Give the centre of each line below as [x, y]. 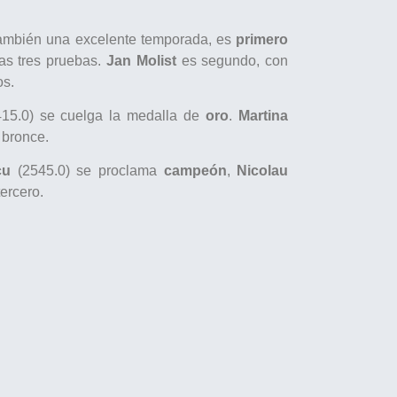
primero [262, 39]
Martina [264, 116]
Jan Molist [141, 60]
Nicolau [263, 171]
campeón [195, 171]
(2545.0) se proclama [90, 171]
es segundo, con [232, 60]
